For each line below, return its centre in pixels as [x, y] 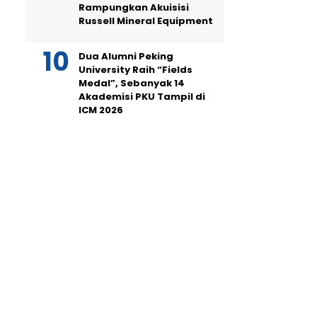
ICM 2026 [101, 110]
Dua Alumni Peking [126, 56]
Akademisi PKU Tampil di [142, 97]
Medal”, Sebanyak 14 [132, 83]
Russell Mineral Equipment [146, 21]
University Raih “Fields [136, 70]
